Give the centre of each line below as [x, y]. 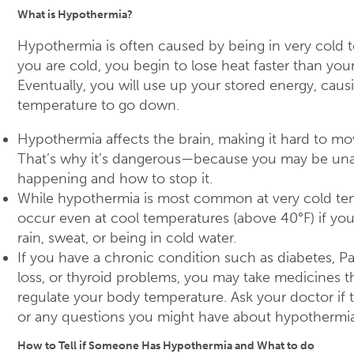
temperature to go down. [98, 105]
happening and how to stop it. [115, 179]
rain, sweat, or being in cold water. [127, 238]
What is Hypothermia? [75, 15]
